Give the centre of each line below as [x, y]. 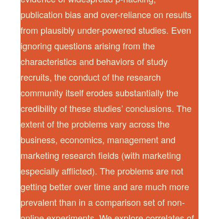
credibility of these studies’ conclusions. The [106, 108]
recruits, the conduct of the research [91, 77]
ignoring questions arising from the [88, 45]
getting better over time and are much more [105, 186]
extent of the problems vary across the [95, 123]
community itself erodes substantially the [100, 92]
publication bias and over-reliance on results [106, 14]
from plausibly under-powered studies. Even [106, 30]
